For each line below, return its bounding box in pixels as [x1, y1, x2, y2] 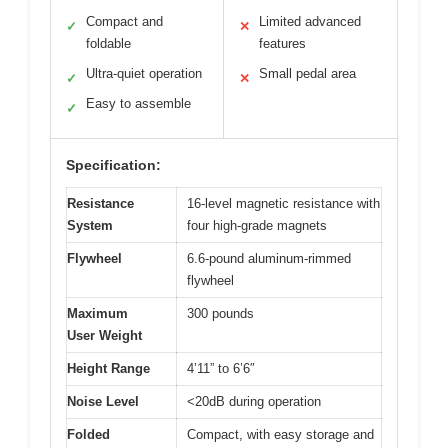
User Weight [67, 328, 142, 344]
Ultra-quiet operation [86, 66, 202, 82]
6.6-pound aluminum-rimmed [187, 251, 351, 267]
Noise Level [67, 394, 139, 410]
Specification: [66, 157, 161, 174]
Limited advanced [259, 14, 361, 30]
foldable [86, 36, 131, 52]
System [67, 218, 113, 234]
